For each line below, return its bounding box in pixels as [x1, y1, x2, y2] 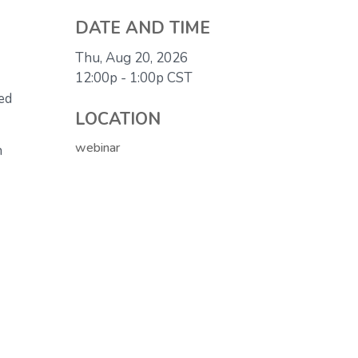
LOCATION [75, 108, 161, 132]
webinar [75, 139, 121, 157]
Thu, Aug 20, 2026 [75, 49, 189, 68]
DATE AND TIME [75, 17, 211, 41]
